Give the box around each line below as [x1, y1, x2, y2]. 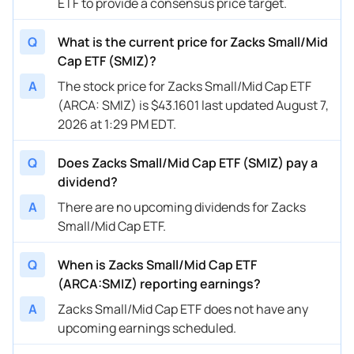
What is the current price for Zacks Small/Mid [58, 32, 328, 51]
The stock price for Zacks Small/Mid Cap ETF [58, 77, 311, 95]
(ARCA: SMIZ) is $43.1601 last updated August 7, [58, 96, 329, 114]
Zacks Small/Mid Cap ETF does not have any [58, 299, 308, 318]
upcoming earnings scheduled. [58, 318, 236, 337]
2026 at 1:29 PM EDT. [58, 115, 176, 133]
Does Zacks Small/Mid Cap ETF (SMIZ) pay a [58, 153, 318, 171]
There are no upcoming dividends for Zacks [58, 198, 306, 216]
